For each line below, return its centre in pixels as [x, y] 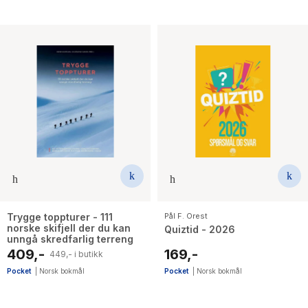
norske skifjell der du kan [69, 228]
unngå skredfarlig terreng [70, 239]
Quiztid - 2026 [200, 229]
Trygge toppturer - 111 [60, 217]
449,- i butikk [77, 254]
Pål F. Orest [186, 216]
